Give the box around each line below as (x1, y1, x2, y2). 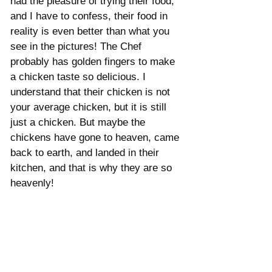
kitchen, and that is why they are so (10, 161, 175, 174)
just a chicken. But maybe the (10, 116, 148, 128)
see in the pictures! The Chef (10, 40, 144, 52)
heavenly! (10, 177, 57, 189)
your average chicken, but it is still (10, 101, 169, 113)
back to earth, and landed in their (10, 146, 162, 158)
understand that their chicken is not (10, 86, 173, 98)
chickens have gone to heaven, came (10, 131, 182, 143)
